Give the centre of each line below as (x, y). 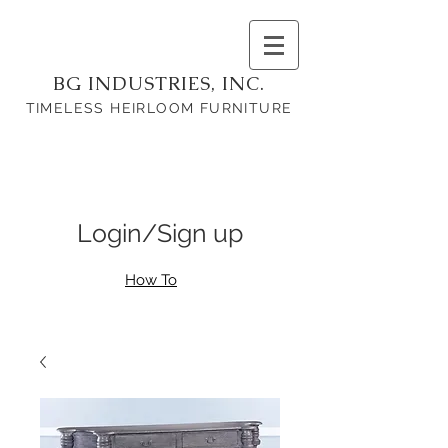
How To (151, 280)
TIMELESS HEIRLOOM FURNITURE (159, 108)
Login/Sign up (160, 232)
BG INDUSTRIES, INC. (159, 83)
